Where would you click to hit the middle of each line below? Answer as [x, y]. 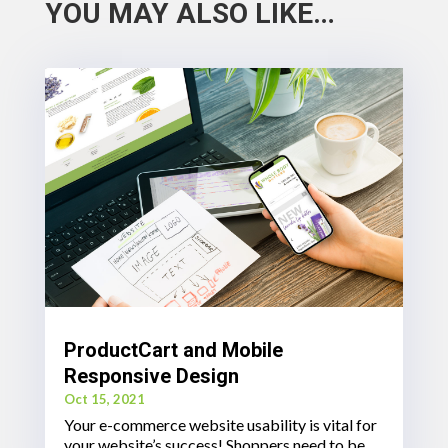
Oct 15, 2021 [104, 399]
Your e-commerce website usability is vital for [220, 425]
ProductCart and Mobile [173, 350]
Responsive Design [151, 376]
